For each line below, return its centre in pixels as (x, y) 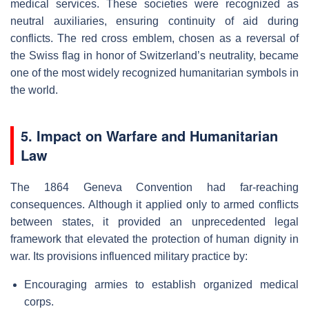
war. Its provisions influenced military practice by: (129, 257)
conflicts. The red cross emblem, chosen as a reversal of (154, 39)
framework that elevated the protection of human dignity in (154, 239)
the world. (34, 90)
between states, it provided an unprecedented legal (154, 222)
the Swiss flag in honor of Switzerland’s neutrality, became (154, 56)
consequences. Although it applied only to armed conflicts (154, 205)
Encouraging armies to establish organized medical (161, 285)
